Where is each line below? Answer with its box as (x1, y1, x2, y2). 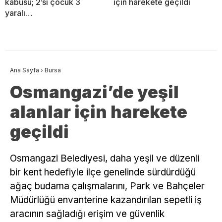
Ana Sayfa (10, 66, 39, 74)
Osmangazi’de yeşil (10, 82, 179, 103)
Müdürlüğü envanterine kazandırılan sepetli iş (10, 194, 202, 206)
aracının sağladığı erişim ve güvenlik (10, 208, 165, 220)
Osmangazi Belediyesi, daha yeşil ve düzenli (10, 153, 199, 165)
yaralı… (5, 8, 33, 18)
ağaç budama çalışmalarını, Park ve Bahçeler (10, 180, 205, 192)
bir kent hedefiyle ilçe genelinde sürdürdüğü (10, 166, 196, 178)
